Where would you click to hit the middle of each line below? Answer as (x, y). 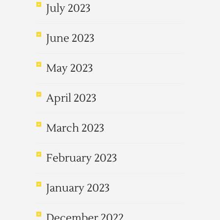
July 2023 (68, 8)
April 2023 (71, 98)
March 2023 (75, 128)
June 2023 (70, 38)
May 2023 (69, 68)
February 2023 (82, 158)
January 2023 (78, 188)
